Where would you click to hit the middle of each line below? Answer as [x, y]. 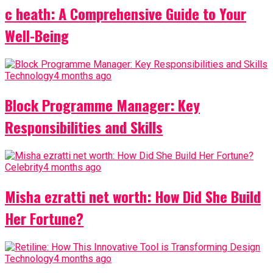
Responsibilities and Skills [84, 127]
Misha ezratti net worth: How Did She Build [133, 196]
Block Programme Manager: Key [102, 105]
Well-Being [37, 36]
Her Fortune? [44, 218]
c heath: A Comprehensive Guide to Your [126, 14]
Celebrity [24, 167]
